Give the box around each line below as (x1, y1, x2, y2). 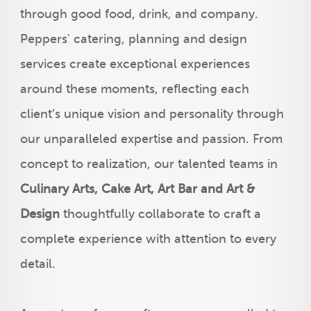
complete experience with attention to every (19, 232, 276, 246)
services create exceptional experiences (19, 57, 250, 71)
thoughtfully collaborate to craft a (59, 207, 261, 221)
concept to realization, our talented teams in (19, 157, 278, 171)
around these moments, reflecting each (19, 82, 249, 96)
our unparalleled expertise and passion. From (19, 132, 283, 146)
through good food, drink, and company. (19, 7, 258, 21)
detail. (19, 257, 59, 271)
